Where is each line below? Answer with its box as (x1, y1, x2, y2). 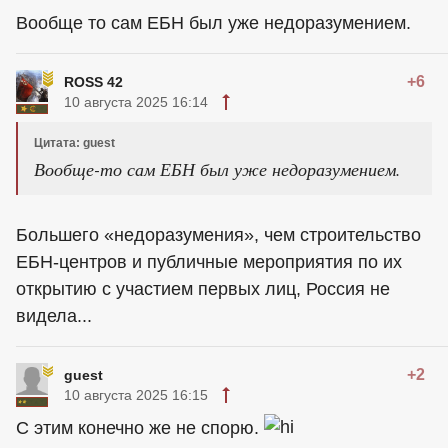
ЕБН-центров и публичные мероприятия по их (16, 252, 402, 273)
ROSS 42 (64, 74, 123, 91)
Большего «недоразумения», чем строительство (16, 225, 421, 246)
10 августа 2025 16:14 (64, 94, 208, 111)
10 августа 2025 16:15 (64, 387, 208, 404)
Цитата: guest (34, 136, 115, 151)
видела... (16, 306, 92, 327)
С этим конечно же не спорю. (16, 418, 264, 439)
